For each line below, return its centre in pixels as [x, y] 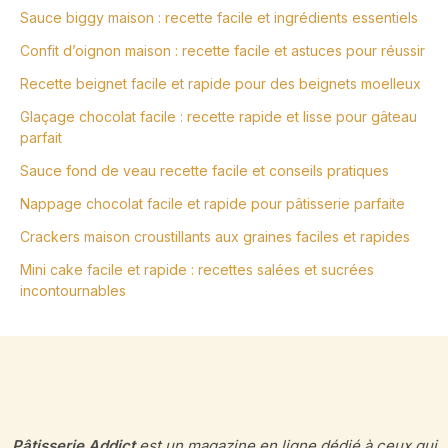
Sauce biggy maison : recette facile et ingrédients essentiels [219, 17]
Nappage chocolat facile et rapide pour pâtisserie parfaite [212, 203]
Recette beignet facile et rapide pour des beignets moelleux [220, 83]
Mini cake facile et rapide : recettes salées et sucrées [197, 269]
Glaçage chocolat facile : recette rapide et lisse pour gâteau [218, 116]
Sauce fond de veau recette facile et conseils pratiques [204, 170]
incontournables [73, 290]
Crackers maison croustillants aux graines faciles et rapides [215, 236]
